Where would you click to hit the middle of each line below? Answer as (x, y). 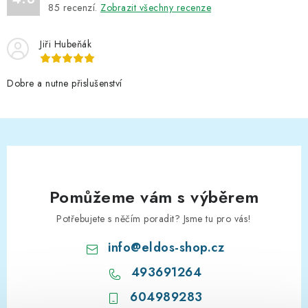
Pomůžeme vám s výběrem (154, 197)
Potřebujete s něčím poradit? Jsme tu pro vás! (154, 218)
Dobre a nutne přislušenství (65, 83)
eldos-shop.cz (183, 247)
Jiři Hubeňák (66, 44)
